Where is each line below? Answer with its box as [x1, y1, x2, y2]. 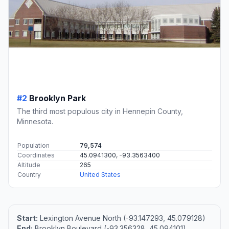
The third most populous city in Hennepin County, [17, 106, 183, 116]
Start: [17, 213, 38, 222]
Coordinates [17, 151, 55, 159]
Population [17, 141, 50, 149]
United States [80, 170, 121, 178]
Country [17, 170, 41, 178]
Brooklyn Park [29, 93, 86, 103]
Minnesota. [17, 117, 53, 126]
